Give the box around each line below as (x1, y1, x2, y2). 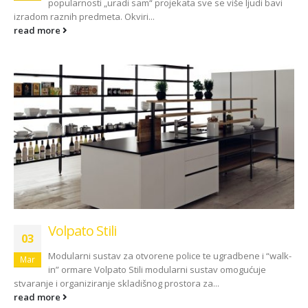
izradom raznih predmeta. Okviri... (14, 10, 155, 23)
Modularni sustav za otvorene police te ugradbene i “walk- (48, 249, 291, 262)
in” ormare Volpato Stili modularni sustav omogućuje (48, 263, 266, 276)
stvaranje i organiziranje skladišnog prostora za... (14, 276, 219, 289)
